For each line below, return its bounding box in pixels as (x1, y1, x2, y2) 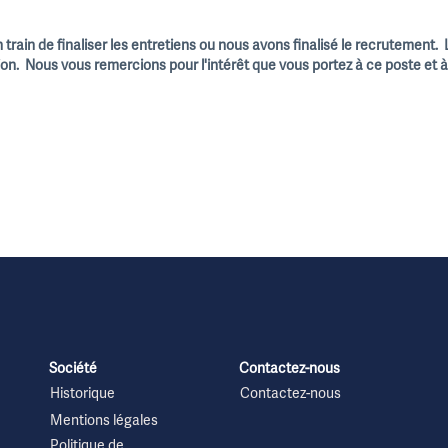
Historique (50, 386, 115, 404)
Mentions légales (50, 413, 158, 431)
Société (49, 361, 97, 378)
